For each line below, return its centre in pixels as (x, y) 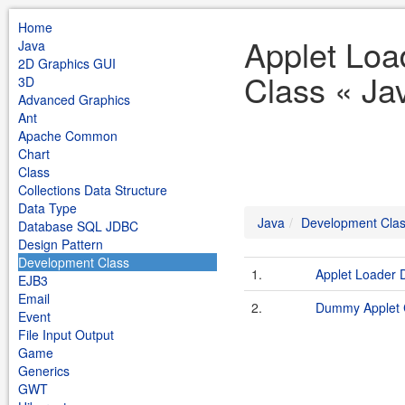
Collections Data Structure (93, 190)
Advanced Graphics (74, 99)
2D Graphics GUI (67, 63)
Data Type (47, 208)
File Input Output (66, 334)
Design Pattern (61, 244)
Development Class (74, 262)
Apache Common (68, 136)
